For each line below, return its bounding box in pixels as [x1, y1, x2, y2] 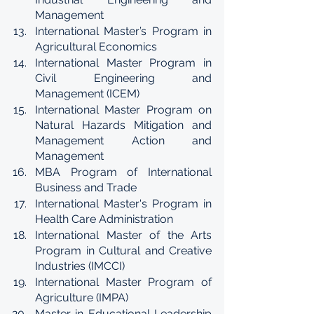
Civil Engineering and [35, 71, 212, 85]
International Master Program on [35, 103, 212, 116]
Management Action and [35, 134, 212, 147]
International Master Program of [35, 275, 212, 289]
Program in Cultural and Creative [35, 244, 212, 257]
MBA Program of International [35, 165, 212, 179]
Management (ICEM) [35, 87, 139, 100]
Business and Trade [35, 181, 137, 194]
